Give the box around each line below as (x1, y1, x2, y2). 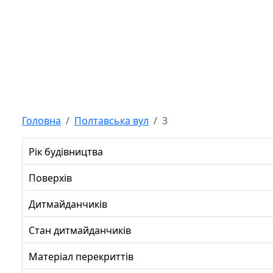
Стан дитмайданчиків (29, 224, 131, 237)
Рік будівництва (29, 145, 103, 158)
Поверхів (29, 171, 72, 185)
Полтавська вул (74, 114, 149, 127)
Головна (22, 114, 61, 127)
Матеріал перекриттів (29, 250, 133, 263)
